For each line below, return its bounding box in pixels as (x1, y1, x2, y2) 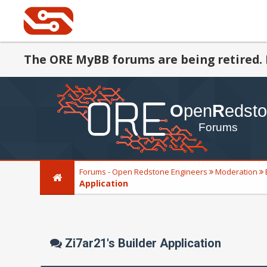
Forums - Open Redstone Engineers (79, 166, 208, 178)
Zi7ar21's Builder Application (62, 235, 222, 250)
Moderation (215, 166, 258, 178)
